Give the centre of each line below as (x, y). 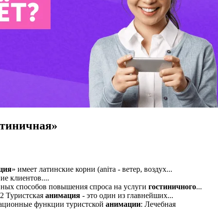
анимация (63, 195)
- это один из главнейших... (127, 195)
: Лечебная (158, 204)
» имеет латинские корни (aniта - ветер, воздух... (92, 169)
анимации (123, 204)
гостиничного (172, 186)
